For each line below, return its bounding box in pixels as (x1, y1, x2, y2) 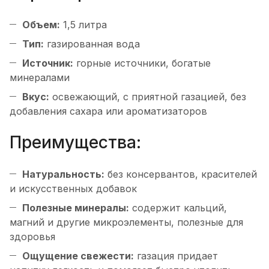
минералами (10, 71, 70, 83)
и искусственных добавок (10, 183, 137, 195)
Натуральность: (22, 168, 104, 181)
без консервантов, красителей (104, 168, 257, 181)
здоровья (10, 231, 55, 243)
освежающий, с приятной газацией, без (49, 90, 246, 103)
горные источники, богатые (73, 56, 211, 69)
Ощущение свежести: (22, 250, 134, 262)
